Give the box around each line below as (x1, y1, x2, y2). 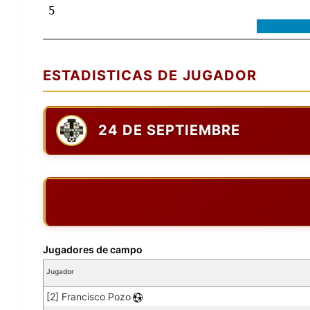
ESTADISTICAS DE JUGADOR (43, 66, 257, 84)
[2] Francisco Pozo (46, 290, 131, 302)
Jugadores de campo (43, 243, 143, 255)
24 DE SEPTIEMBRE (98, 122, 240, 139)
